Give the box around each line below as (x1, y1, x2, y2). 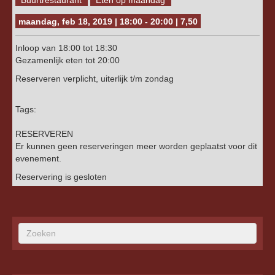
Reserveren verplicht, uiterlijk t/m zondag (15, 73, 174, 83)
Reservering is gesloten (15, 171, 107, 182)
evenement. (15, 153, 61, 163)
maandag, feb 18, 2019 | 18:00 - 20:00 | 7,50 (18, 16, 198, 26)
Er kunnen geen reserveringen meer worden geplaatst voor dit (15, 141, 257, 151)
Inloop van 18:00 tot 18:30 (15, 42, 117, 53)
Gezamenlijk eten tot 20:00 (15, 55, 120, 65)
